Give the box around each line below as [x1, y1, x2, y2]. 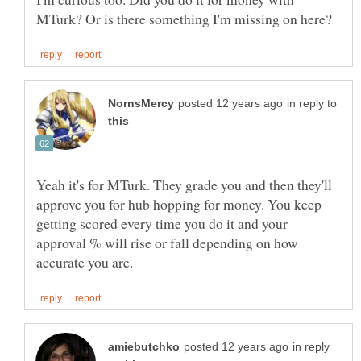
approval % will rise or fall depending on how [36, 233, 298, 253]
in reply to [287, 98, 337, 110]
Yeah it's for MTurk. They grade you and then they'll [36, 175, 332, 195]
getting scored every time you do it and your [36, 214, 288, 234]
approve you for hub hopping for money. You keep [36, 194, 322, 214]
